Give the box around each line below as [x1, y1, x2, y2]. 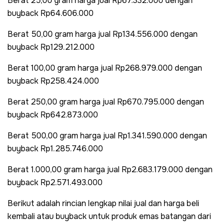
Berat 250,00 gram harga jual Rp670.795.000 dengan [7, 96, 204, 107]
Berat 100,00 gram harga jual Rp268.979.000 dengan [7, 62, 202, 73]
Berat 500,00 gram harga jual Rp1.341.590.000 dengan [7, 130, 207, 141]
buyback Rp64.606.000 [7, 7, 94, 18]
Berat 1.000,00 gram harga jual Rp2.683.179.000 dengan [7, 164, 213, 175]
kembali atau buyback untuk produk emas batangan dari [7, 211, 211, 222]
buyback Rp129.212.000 [7, 41, 95, 52]
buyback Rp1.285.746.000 [7, 143, 103, 154]
